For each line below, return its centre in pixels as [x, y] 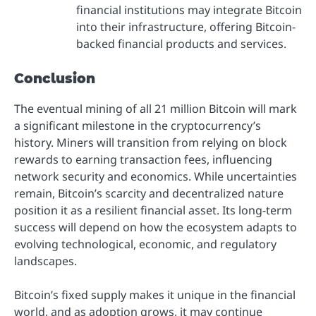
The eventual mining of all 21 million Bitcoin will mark [156, 108]
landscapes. [45, 261]
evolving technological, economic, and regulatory [145, 244]
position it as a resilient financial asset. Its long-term [153, 210]
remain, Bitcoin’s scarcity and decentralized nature [149, 193]
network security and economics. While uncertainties [156, 176]
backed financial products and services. [181, 43]
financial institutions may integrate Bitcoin [189, 10]
